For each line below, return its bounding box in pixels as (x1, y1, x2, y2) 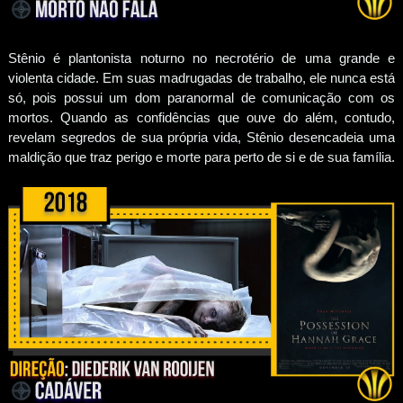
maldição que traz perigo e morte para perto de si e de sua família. (7, 149, 395, 166)
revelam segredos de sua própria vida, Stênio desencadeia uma (7, 130, 396, 146)
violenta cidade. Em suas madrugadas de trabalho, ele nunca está (7, 70, 396, 86)
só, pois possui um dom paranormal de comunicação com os (7, 90, 396, 106)
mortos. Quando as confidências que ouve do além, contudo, (7, 110, 396, 126)
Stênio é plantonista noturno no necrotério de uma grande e (7, 50, 396, 67)
